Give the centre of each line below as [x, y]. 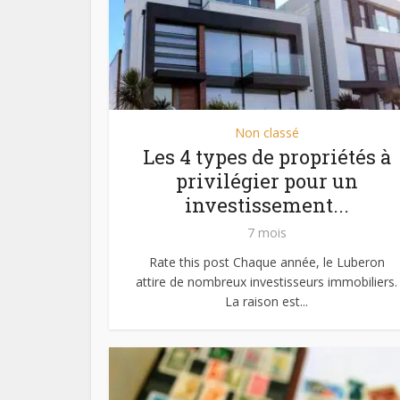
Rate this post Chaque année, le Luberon [267, 262]
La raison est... [267, 301]
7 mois [267, 232]
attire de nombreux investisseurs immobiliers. [267, 281]
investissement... [267, 204]
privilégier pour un [267, 180]
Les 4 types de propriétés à [267, 156]
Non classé [267, 132]
